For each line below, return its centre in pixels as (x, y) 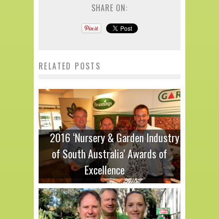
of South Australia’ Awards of (109, 154)
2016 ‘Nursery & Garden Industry (114, 138)
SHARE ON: (109, 8)
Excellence (105, 170)
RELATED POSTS (70, 66)
